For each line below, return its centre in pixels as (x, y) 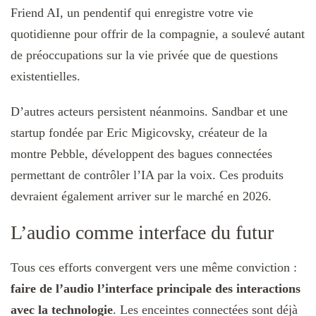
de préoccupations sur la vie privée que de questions (144, 55)
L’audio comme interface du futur (142, 232)
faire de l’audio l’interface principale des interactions (156, 289)
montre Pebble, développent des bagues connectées (141, 153)
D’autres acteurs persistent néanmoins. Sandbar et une (149, 111)
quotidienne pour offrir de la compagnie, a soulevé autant (158, 34)
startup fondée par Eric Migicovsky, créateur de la (139, 132)
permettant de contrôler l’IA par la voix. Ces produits (147, 175)
